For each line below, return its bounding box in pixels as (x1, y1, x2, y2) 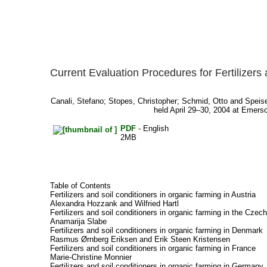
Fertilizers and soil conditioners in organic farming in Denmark (49, 225, 263, 235)
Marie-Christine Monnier (49, 252, 132, 262)
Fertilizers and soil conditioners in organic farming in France (49, 243, 256, 253)
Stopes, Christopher (108, 97, 178, 106)
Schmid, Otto (182, 97, 228, 106)
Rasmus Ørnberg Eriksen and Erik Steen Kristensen (49, 234, 230, 244)
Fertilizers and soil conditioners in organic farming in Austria (49, 190, 256, 199)
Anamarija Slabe (49, 216, 107, 226)
